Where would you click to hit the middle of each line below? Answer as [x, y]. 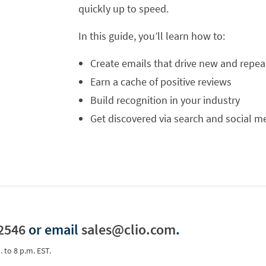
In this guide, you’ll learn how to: [151, 36]
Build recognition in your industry [165, 100]
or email [53, 229]
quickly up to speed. [123, 9]
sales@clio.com [129, 229]
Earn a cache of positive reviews [161, 82]
